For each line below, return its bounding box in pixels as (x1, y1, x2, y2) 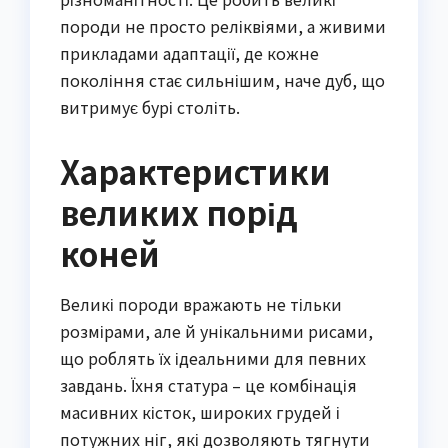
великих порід (60, 188, 298, 235)
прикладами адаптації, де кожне (60, 40, 319, 65)
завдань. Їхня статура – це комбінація (60, 373, 357, 398)
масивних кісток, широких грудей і (60, 400, 340, 425)
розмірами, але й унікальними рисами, (60, 319, 373, 344)
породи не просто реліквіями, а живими (60, 13, 386, 38)
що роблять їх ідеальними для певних (60, 346, 366, 371)
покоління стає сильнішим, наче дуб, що (60, 67, 385, 92)
